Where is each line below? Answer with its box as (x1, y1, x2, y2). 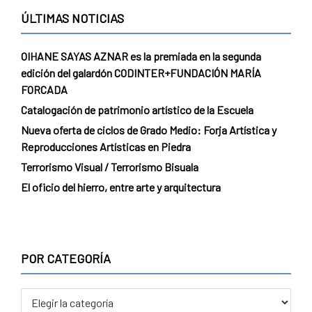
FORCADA (21, 82, 68, 96)
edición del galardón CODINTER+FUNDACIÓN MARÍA (21, 65, 261, 79)
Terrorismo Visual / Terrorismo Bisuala (21, 159, 198, 173)
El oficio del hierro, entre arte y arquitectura (21, 180, 221, 194)
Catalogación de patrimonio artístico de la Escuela (21, 102, 253, 116)
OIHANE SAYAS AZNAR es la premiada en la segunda (21, 49, 261, 63)
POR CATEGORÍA (21, 250, 111, 266)
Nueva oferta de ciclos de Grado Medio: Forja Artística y (21, 123, 276, 136)
